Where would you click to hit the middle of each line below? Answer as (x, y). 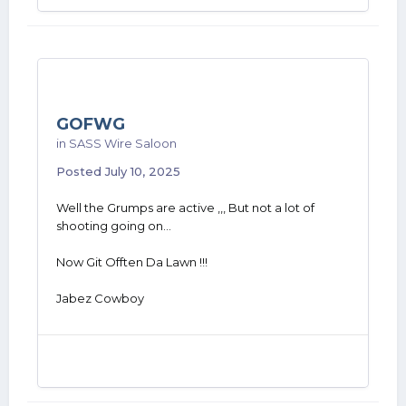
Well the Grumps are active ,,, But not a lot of (185, 208)
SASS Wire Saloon (123, 143)
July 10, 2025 (143, 171)
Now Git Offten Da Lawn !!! (132, 262)
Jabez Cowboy (100, 298)
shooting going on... (114, 226)
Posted (81, 171)
